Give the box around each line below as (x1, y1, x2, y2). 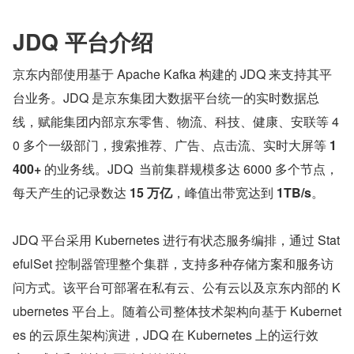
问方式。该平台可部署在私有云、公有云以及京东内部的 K (13, 277, 341, 296)
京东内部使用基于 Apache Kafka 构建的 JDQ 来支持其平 (13, 64, 332, 83)
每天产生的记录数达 (13, 183, 130, 201)
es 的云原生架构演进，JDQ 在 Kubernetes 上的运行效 (13, 325, 318, 344)
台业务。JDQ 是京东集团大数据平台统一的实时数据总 (13, 88, 319, 107)
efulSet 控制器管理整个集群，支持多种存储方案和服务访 (13, 254, 333, 273)
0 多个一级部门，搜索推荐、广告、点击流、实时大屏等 (13, 135, 330, 154)
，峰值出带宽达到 (172, 183, 277, 201)
